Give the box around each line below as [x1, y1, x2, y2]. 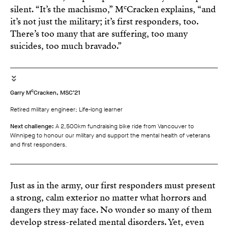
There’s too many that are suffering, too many [10, 27, 188, 40]
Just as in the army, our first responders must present [10, 179, 215, 191]
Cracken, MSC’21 [33, 88, 80, 97]
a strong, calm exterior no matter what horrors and [10, 191, 207, 204]
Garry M [10, 88, 31, 97]
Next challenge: [10, 122, 54, 130]
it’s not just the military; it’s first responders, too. [10, 15, 198, 27]
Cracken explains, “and [126, 3, 216, 15]
